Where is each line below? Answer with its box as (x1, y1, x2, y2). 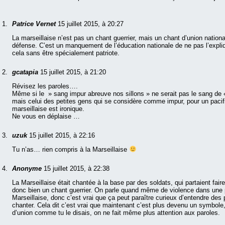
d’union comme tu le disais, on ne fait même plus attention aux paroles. (12, 209, 220, 217)
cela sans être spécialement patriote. (12, 49, 120, 57)
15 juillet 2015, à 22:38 (44, 165, 109, 173)
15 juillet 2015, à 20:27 (58, 20, 124, 28)
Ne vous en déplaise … (12, 113, 80, 121)
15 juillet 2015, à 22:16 (29, 132, 95, 140)
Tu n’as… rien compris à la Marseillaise (12, 146, 129, 154)
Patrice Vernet (12, 20, 58, 28)
